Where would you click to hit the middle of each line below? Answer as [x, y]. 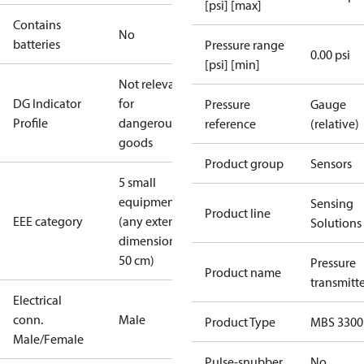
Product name [243, 272]
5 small [137, 182]
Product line [238, 213]
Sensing [332, 203]
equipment [149, 201]
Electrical [37, 300]
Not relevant [152, 84]
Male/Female [48, 339]
